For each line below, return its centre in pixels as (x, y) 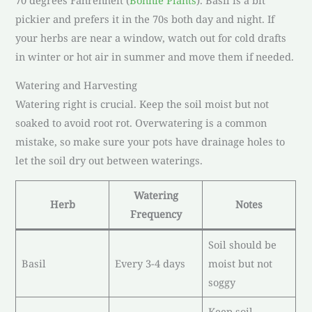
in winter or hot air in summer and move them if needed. (155, 56)
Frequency (156, 213)
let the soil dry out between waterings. (109, 161)
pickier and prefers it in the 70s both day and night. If (145, 18)
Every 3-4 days (150, 263)
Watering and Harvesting (77, 85)
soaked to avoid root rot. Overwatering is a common (141, 123)
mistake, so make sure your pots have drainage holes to (150, 142)
